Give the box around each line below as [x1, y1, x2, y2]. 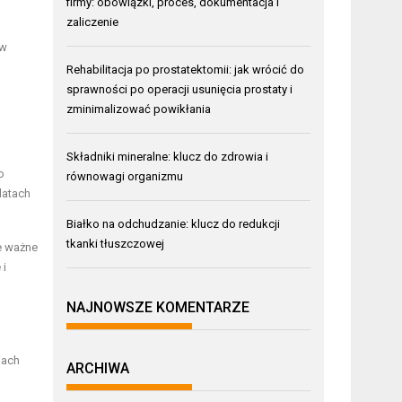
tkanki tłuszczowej [66, 237, 165, 251]
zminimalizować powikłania [66, 102, 212, 117]
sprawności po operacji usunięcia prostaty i [66, 83, 293, 97]
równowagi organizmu [66, 170, 184, 184]
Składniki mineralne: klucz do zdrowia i [66, 150, 269, 164]
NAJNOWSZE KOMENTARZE [66, 298, 250, 316]
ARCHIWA [66, 360, 130, 378]
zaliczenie [66, 15, 119, 30]
